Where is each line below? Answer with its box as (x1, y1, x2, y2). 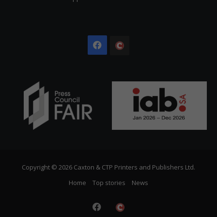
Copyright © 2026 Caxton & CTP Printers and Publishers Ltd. (22, 162, 195, 171)
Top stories (93, 178, 125, 187)
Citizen (129, 59, 158, 71)
